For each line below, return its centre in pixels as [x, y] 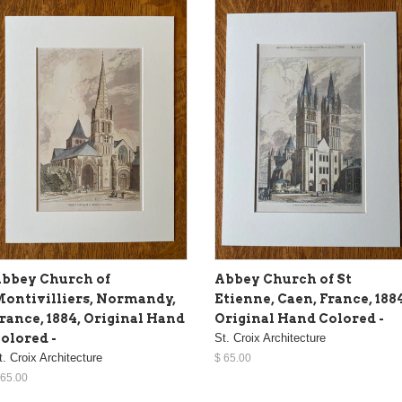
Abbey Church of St [283, 280]
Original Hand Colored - [299, 319]
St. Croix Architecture [270, 338]
